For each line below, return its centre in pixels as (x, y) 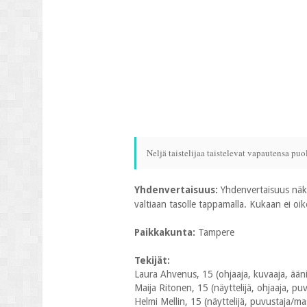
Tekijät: (152, 260)
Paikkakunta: (166, 232)
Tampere (216, 232)
